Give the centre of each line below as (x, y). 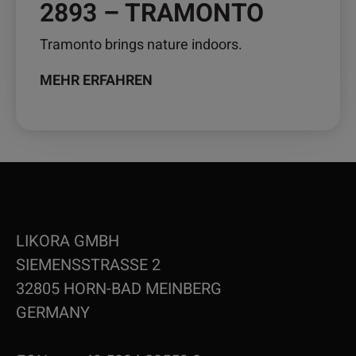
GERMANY (53, 312)
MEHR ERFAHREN (96, 80)
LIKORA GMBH (68, 241)
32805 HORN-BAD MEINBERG (119, 288)
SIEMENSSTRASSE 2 (88, 265)
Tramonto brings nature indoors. (141, 44)
